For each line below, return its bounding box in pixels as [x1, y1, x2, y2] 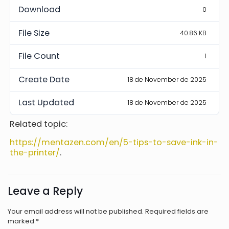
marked [8, 216, 36, 226]
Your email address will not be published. [8, 206, 144, 216]
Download [18, 4, 61, 16]
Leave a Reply [8, 183, 83, 198]
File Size [18, 27, 50, 39]
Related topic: [10, 118, 68, 130]
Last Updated [18, 97, 75, 109]
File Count [18, 50, 60, 62]
